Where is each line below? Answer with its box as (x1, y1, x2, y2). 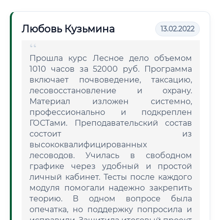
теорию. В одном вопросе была (29, 194, 192, 203)
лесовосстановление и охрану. (29, 86, 192, 95)
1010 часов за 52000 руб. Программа (29, 64, 192, 74)
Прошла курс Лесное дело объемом (29, 54, 192, 63)
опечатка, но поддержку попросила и (29, 205, 192, 214)
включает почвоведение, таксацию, (29, 75, 192, 84)
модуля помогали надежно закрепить (29, 183, 192, 192)
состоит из (29, 129, 192, 138)
